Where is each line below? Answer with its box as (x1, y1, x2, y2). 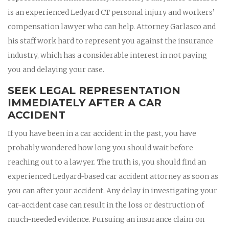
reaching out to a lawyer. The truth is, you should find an (8, 157, 206, 167)
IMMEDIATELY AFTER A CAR (8, 96, 162, 109)
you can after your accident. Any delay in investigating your (8, 186, 217, 195)
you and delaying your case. (8, 64, 104, 74)
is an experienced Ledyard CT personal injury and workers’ (8, 7, 215, 17)
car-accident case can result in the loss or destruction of (8, 200, 204, 210)
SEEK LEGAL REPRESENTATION (8, 84, 180, 97)
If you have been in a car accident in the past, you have (8, 128, 196, 138)
